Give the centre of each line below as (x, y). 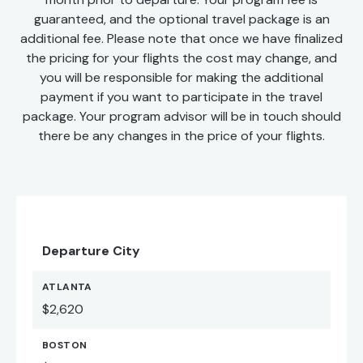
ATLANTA (67, 287)
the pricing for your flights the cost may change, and (181, 58)
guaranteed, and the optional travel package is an (181, 19)
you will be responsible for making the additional (181, 78)
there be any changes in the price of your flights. (181, 136)
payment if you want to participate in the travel (181, 97)
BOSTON (65, 346)
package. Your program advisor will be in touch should (181, 117)
